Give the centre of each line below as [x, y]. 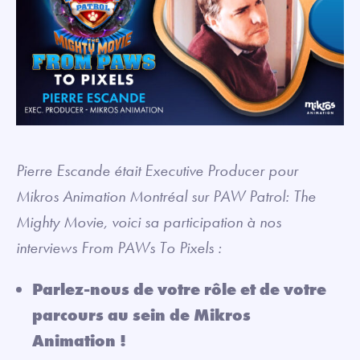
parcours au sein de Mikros [141, 315]
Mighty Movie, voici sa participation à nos [149, 221]
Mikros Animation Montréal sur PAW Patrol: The [166, 196]
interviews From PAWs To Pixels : [119, 247]
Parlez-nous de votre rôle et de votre [179, 289]
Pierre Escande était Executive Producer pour [157, 170]
